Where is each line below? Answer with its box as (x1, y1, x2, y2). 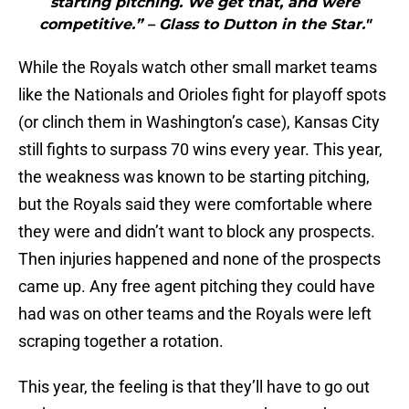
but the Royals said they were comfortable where (18, 194, 372, 215)
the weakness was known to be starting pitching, (18, 167, 370, 187)
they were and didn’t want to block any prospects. (18, 222, 375, 242)
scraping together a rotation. (18, 331, 224, 351)
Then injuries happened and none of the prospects (18, 249, 381, 269)
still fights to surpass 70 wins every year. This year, (18, 140, 383, 160)
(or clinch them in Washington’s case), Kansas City (18, 112, 380, 132)
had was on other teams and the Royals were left (18, 304, 372, 324)
